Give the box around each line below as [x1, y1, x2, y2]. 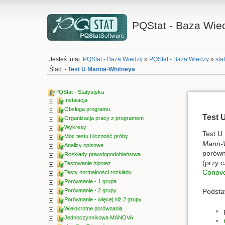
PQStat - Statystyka [55, 89, 104, 95]
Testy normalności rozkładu [64, 169, 132, 176]
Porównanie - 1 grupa [64, 178, 117, 185]
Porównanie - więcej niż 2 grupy [64, 196, 142, 203]
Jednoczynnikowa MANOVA [64, 214, 133, 221]
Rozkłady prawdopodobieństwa [64, 151, 141, 158]
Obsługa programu [64, 106, 110, 113]
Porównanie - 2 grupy [64, 187, 117, 194]
